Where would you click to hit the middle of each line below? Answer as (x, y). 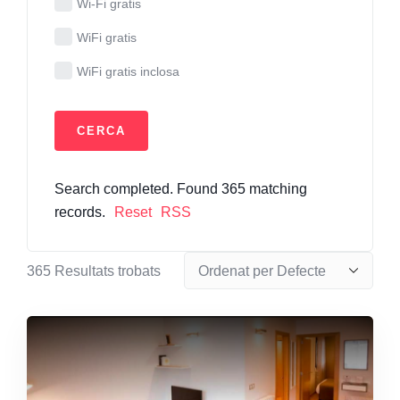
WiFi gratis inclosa (129, 71)
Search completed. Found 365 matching (181, 188)
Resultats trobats (106, 271)
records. (80, 212)
